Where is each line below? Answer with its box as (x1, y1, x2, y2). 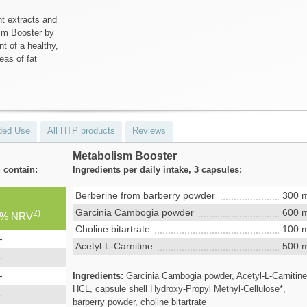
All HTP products (47, 125, 115, 136)
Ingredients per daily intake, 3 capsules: (73, 164, 243, 175)
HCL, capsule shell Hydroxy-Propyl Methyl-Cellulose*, (73, 284, 286, 295)
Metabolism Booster (73, 149, 177, 162)
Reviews (132, 125, 166, 136)
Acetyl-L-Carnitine (75, 241, 153, 252)
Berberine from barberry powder (75, 189, 216, 201)
